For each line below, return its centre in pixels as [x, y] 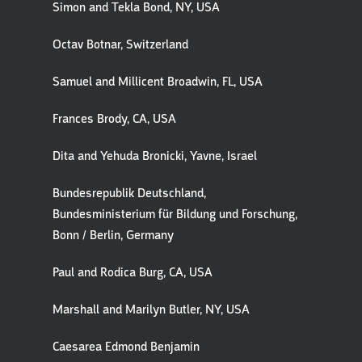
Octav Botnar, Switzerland [120, 44]
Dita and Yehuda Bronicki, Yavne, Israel [155, 156]
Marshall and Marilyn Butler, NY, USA [151, 309]
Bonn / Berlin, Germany [113, 235]
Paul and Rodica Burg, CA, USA [133, 272]
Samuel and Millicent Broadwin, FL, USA [158, 82]
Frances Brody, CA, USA [114, 119]
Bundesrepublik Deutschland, [129, 193]
